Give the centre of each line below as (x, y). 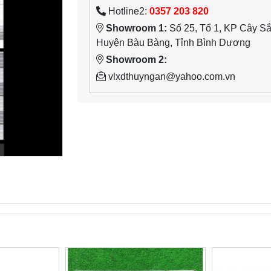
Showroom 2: (136, 60)
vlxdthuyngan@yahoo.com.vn (171, 77)
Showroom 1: (136, 28)
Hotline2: (128, 11)
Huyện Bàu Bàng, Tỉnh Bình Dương (173, 43)
